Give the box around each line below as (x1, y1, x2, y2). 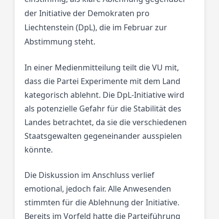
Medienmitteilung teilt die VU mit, (55, 62, 179, 73)
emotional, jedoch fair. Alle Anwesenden (24, 183, 171, 195)
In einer (24, 62, 55, 73)
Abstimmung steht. (24, 36, 95, 47)
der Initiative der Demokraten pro (24, 8, 150, 19)
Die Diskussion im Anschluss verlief (24, 170, 154, 181)
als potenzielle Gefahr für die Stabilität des (24, 103, 181, 114)
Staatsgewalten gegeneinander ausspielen (24, 131, 182, 142)
